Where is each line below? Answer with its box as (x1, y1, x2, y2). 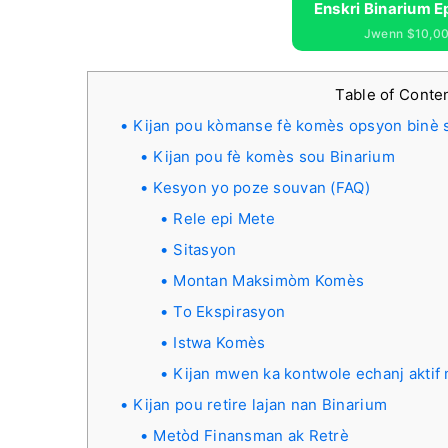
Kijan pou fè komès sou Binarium (153, 147, 395, 166)
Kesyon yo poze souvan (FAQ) (153, 178, 370, 197)
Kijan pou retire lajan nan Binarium (133, 395, 388, 414)
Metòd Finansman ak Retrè (153, 426, 350, 445)
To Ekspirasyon (173, 302, 286, 321)
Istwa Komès (173, 333, 266, 352)
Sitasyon (173, 240, 237, 259)
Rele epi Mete (173, 209, 275, 228)
